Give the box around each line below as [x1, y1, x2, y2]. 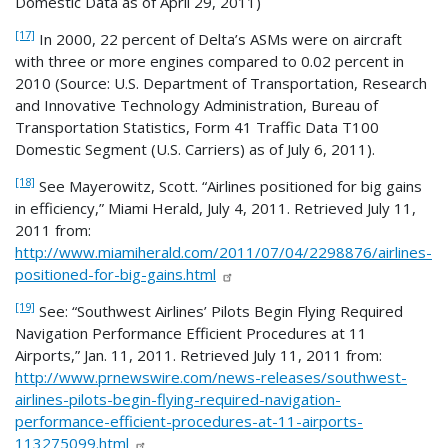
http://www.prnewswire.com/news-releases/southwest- [15, 366, 407, 387]
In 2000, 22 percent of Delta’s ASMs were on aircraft [35, 28, 402, 49]
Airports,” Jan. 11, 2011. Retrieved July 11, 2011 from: [15, 344, 382, 365]
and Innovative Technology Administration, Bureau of [15, 94, 378, 115]
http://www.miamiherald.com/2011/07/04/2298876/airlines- [15, 241, 432, 262]
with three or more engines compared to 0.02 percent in [15, 50, 404, 71]
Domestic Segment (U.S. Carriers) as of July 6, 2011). [15, 138, 379, 159]
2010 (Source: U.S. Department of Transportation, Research [15, 72, 427, 93]
